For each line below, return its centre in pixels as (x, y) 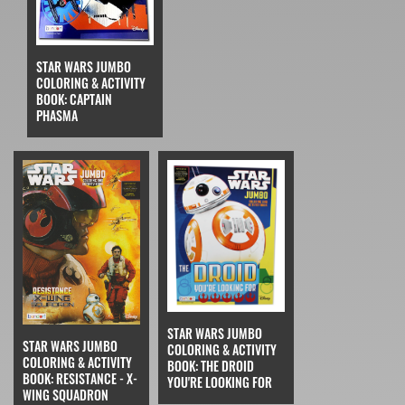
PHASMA (57, 115)
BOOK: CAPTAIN (74, 99)
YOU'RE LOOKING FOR (220, 382)
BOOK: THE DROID (211, 366)
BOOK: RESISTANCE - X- (80, 378)
